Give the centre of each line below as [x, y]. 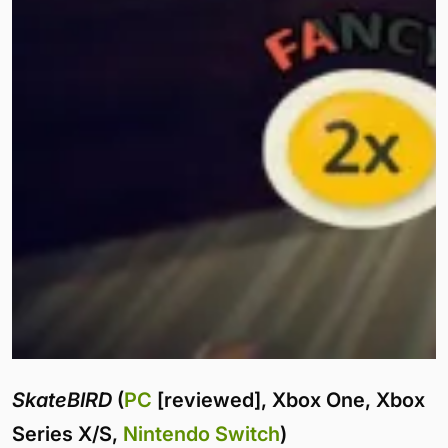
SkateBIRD [62, 400]
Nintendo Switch [201, 434]
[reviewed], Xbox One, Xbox [288, 400]
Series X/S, [67, 434]
